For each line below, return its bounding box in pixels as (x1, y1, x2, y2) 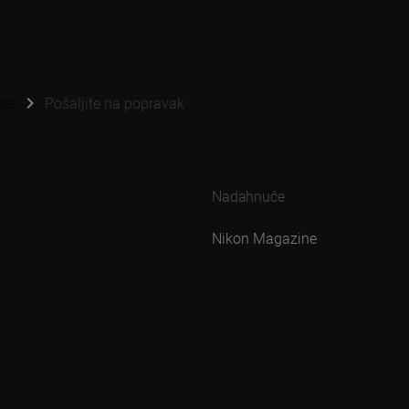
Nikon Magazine (212, 228, 317, 248)
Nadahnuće (212, 186, 285, 206)
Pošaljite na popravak (45, 93, 184, 113)
